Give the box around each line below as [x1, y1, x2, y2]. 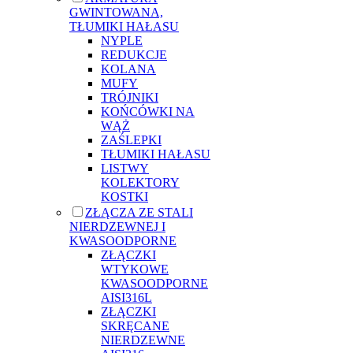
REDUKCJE [101, 47, 167, 61]
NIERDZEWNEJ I [69, 219, 165, 233]
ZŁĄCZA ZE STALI [85, 205, 193, 219]
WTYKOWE [101, 262, 169, 276]
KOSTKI [101, 189, 148, 203]
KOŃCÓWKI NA [101, 104, 195, 118]
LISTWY [101, 161, 149, 175]
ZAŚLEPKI [101, 132, 162, 147]
